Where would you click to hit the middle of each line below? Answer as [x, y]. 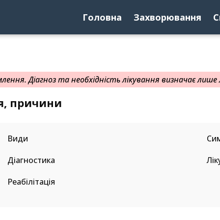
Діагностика [31, 160]
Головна [102, 17]
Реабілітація [31, 182]
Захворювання [167, 17]
